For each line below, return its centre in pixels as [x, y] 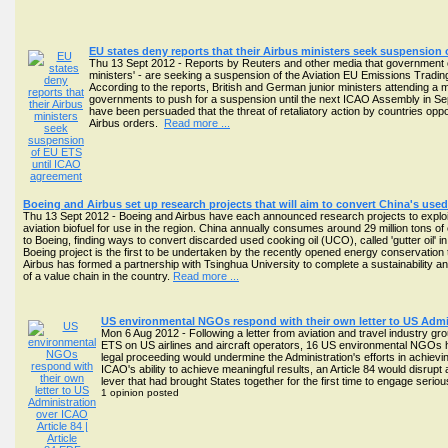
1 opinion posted [140, 392]
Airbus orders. [126, 123]
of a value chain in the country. [98, 276]
